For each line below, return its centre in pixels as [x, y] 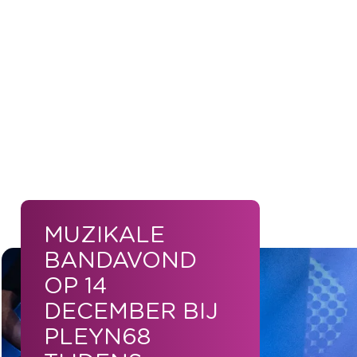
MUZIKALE [104, 236]
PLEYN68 [97, 338]
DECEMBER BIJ [131, 312]
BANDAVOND [120, 261]
